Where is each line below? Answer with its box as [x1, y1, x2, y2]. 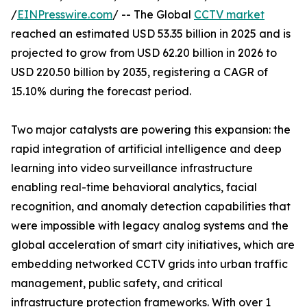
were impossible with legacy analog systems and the [11, 219, 288, 233]
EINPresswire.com [17, 8, 112, 22]
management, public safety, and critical [11, 276, 223, 291]
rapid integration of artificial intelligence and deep [11, 142, 282, 156]
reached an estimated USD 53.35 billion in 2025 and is [11, 27, 291, 41]
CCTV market [194, 8, 265, 22]
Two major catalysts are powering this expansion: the [11, 123, 291, 137]
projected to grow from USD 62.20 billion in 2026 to [11, 46, 277, 60]
